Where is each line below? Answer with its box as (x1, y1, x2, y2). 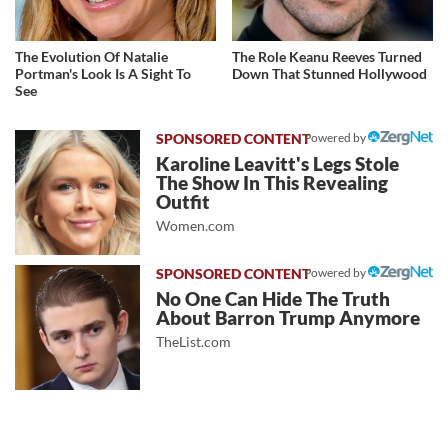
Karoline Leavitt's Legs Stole (156, 152, 400, 175)
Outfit (156, 190, 211, 213)
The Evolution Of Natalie (15, 47, 168, 65)
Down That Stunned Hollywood (232, 64, 428, 82)
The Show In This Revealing (156, 171, 389, 194)
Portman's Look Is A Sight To (15, 64, 191, 82)
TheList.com (156, 332, 232, 350)
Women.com (156, 216, 236, 234)
